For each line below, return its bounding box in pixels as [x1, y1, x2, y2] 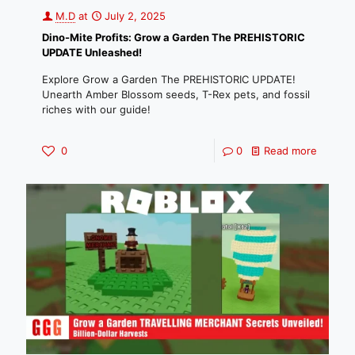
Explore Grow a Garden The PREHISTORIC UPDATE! [42, 72, 296, 86]
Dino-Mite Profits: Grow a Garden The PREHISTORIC [42, 30, 305, 44]
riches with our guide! [42, 102, 151, 116]
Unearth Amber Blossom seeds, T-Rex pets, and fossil [42, 87, 310, 101]
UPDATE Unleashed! [42, 45, 142, 59]
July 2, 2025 [105, 9, 166, 22]
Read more [264, 143, 317, 157]
